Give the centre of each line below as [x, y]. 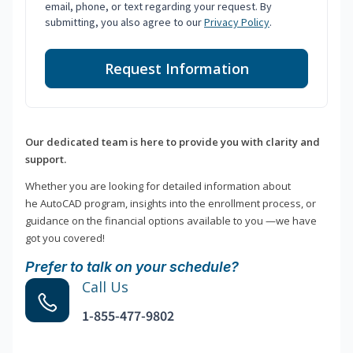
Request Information [176, 69]
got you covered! [65, 238]
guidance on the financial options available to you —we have [171, 221]
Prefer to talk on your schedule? [132, 267]
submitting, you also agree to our [124, 22]
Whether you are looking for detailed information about [158, 186]
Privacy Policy [237, 22]
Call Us [105, 287]
